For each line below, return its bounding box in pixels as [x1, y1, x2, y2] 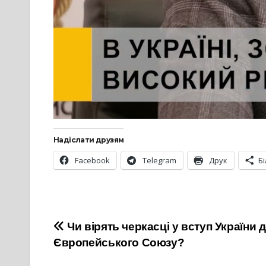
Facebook [75, 155, 110, 166]
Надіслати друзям [53, 135, 124, 145]
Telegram [142, 155, 176, 166]
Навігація [53, 219, 141, 243]
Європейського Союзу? [53, 236, 185, 249]
